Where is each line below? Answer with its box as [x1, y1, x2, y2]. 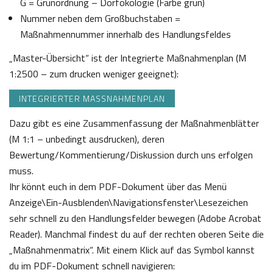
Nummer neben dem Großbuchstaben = [20, 11, 180, 26]
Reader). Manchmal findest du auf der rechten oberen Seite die [9, 227, 264, 242]
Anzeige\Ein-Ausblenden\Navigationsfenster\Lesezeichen [9, 195, 248, 210]
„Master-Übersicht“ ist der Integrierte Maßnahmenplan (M [9, 51, 246, 66]
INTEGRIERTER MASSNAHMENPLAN [19, 92, 159, 105]
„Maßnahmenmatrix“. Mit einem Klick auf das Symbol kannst [9, 243, 255, 258]
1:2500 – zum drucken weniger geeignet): [9, 66, 179, 82]
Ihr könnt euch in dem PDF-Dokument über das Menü [9, 179, 227, 194]
